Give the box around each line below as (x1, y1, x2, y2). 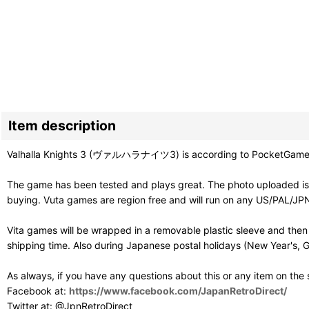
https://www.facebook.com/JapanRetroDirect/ (69, 284, 287, 297)
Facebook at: (7, 284, 69, 297)
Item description (8, 117, 116, 134)
